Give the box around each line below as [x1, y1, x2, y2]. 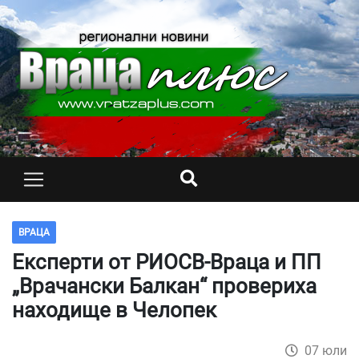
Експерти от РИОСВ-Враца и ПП [12, 250, 321, 274]
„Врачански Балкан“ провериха [12, 274, 317, 298]
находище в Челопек [12, 298, 216, 322]
